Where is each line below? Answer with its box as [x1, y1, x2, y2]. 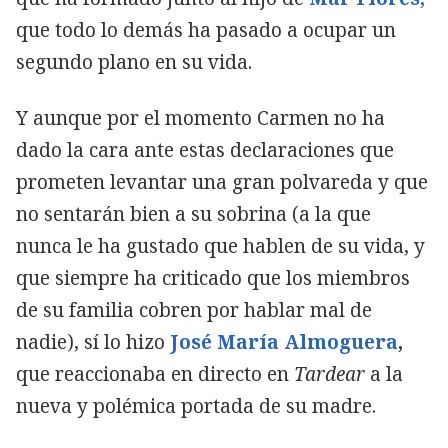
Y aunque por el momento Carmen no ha [16, 105, 385, 132]
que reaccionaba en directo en [16, 361, 294, 388]
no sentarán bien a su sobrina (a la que [16, 201, 371, 228]
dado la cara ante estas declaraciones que [16, 137, 394, 164]
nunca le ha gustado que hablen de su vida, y [16, 233, 425, 260]
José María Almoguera [165, 329, 398, 356]
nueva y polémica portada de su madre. [16, 393, 376, 420]
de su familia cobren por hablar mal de [16, 297, 372, 324]
